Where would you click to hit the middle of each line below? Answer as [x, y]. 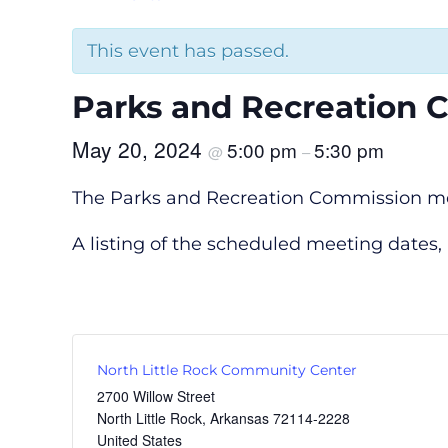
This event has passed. [188, 50]
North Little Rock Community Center [227, 369]
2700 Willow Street [156, 395]
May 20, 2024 [140, 148]
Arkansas [239, 417]
